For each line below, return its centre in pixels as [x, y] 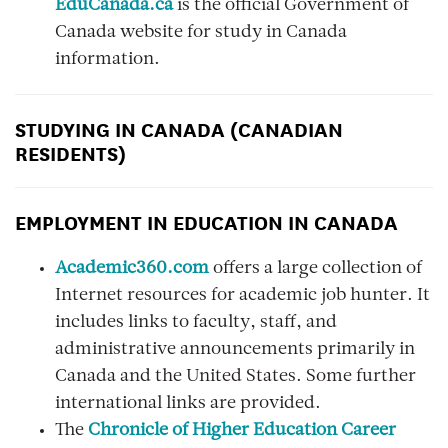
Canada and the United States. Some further [235, 377]
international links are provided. [188, 404]
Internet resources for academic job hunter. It [242, 296]
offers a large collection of [315, 269]
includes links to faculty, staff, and [196, 323]
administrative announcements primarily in [235, 350]
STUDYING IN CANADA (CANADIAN [179, 128]
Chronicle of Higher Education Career [242, 431]
